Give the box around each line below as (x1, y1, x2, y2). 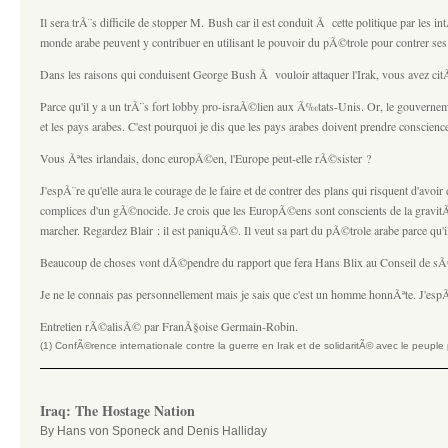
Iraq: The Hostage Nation (40, 400, 195, 421)
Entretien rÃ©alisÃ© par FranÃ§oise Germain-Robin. (40, 318, 298, 334)
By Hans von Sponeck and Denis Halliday (40, 424, 267, 438)
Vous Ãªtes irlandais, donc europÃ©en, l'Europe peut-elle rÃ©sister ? (40, 150, 371, 166)
